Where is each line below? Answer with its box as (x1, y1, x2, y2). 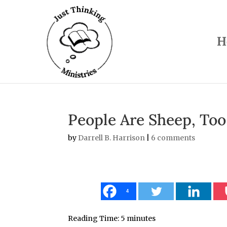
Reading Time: (68, 214, 121, 223)
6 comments (151, 133, 196, 142)
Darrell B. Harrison (78, 133, 145, 142)
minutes (127, 214, 156, 223)
